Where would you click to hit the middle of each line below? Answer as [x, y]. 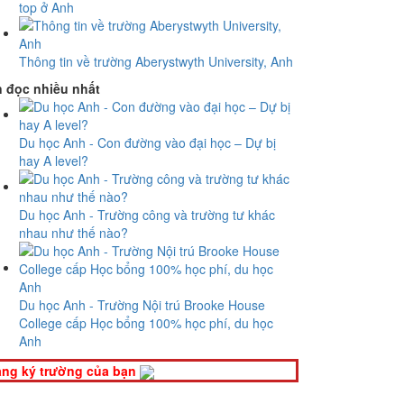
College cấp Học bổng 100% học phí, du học [146, 323]
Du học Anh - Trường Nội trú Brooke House [142, 305]
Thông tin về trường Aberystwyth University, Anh [156, 61]
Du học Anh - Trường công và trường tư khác [147, 215]
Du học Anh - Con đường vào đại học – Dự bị [147, 142]
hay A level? [54, 161]
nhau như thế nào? [73, 233]
